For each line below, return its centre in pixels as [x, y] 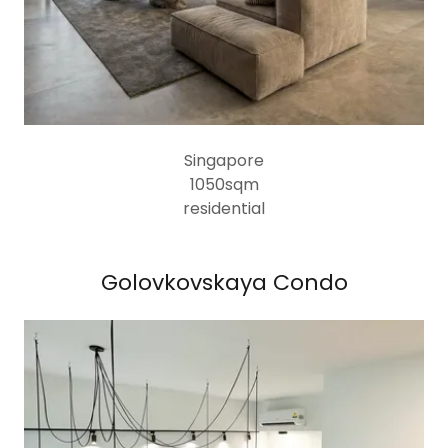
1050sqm [224, 184]
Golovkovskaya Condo [224, 282]
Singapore [224, 160]
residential [224, 208]
